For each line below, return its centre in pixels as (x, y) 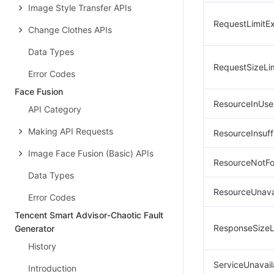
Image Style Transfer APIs (80, 8)
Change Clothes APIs (70, 30)
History (42, 246)
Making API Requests (71, 131)
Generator (35, 228)
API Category (55, 109)
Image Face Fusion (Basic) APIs (91, 153)
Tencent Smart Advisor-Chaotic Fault (89, 215)
